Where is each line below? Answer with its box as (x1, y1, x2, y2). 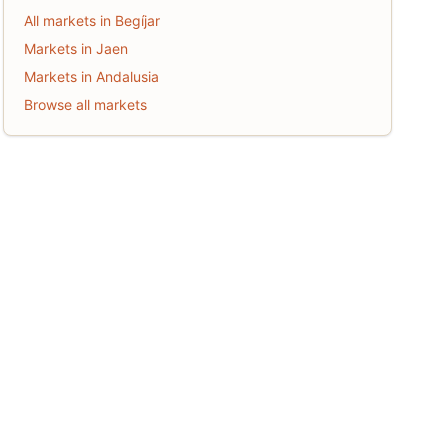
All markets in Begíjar (23, 12, 160, 29)
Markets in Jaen (23, 40, 128, 57)
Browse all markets (23, 96, 147, 113)
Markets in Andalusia (23, 68, 159, 85)
